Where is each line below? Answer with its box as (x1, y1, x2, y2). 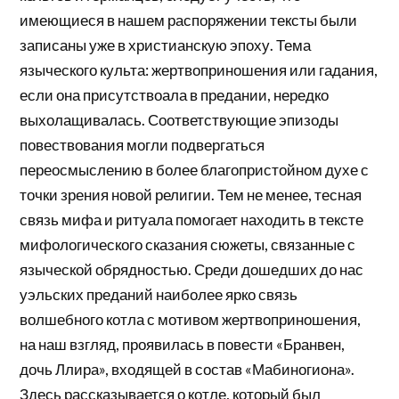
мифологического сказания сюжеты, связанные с (20, 235, 356, 255)
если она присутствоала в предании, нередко (20, 85, 330, 105)
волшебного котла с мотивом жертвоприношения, (20, 310, 362, 330)
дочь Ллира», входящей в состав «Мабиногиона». (20, 360, 355, 379)
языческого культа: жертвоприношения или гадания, (20, 61, 379, 80)
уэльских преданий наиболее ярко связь (20, 285, 298, 305)
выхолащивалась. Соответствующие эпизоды (20, 110, 339, 130)
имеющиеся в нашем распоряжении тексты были (20, 11, 358, 30)
